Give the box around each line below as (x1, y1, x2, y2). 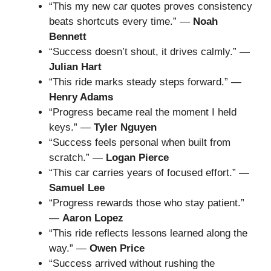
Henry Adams (49, 91, 113, 103)
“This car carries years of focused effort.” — (49, 167, 249, 179)
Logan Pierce (106, 152, 169, 164)
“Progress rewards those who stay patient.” (49, 197, 244, 209)
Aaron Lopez (62, 212, 123, 224)
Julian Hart (49, 61, 102, 73)
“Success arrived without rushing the (49, 258, 215, 270)
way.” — (49, 243, 90, 255)
